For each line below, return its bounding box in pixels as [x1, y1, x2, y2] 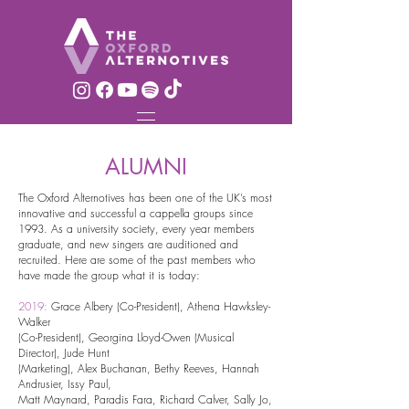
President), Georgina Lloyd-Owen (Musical [37, 330, 234, 345]
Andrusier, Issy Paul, [18, 376, 115, 392]
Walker [18, 314, 50, 330]
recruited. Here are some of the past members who [18, 252, 256, 267]
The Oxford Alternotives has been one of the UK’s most [18, 190, 272, 205]
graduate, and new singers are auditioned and [18, 236, 238, 252]
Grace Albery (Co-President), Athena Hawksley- [51, 299, 270, 314]
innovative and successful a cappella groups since [18, 205, 253, 221]
